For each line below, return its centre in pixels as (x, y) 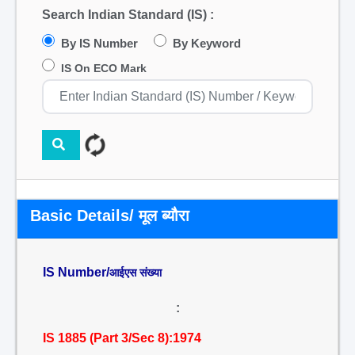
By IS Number (99, 43)
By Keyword (207, 43)
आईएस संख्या (136, 273)
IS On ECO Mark (104, 68)
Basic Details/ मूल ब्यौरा (110, 216)
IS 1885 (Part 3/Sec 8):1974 (122, 338)
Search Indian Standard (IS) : (128, 15)
